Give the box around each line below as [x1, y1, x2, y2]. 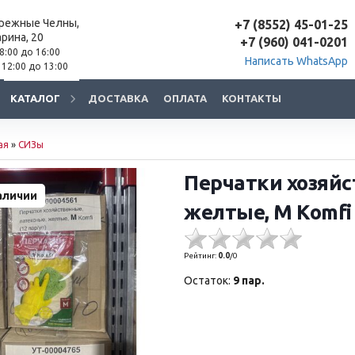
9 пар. [233, 274, 265, 287]
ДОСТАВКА [88, 93, 148, 104]
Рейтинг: [184, 251, 219, 260]
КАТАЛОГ [10, 93, 60, 104]
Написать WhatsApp [245, 55, 348, 67]
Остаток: [184, 274, 231, 287]
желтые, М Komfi [184, 200, 352, 223]
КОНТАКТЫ [222, 93, 281, 104]
